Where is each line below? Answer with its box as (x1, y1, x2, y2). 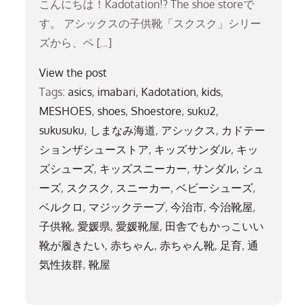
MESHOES (39, 103, 93, 118)
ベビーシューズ (176, 180, 254, 195)
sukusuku (39, 123, 85, 137)
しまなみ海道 (90, 123, 156, 137)
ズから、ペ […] (39, 35, 112, 49)
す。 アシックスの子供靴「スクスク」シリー (39, 16, 262, 30)
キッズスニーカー (99, 161, 188, 175)
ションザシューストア (39, 142, 149, 156)
